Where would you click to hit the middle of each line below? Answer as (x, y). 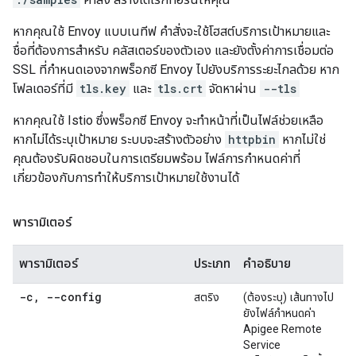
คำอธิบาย (267, 263)
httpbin (252, 139)
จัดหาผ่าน (233, 89)
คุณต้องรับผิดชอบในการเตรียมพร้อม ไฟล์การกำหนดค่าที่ (157, 159)
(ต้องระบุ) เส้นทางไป (288, 297)
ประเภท (212, 263)
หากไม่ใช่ (302, 139)
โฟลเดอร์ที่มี (44, 89)
